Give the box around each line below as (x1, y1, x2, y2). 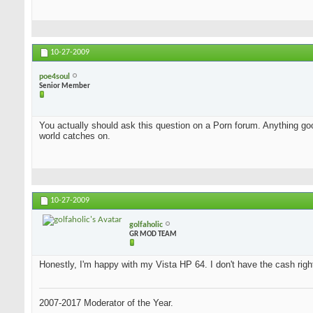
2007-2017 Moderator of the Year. (39, 298, 173, 309)
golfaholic (129, 220, 163, 229)
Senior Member (39, 82, 90, 90)
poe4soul (39, 72, 70, 81)
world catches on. (39, 131, 110, 142)
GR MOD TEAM (129, 230, 177, 238)
